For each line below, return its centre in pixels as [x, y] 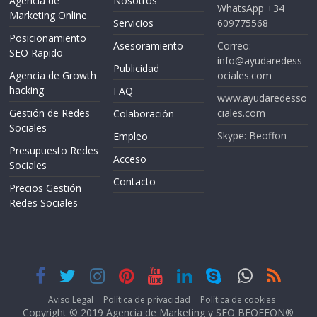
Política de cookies [238, 299]
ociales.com [244, 75]
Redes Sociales [44, 202]
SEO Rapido [36, 52]
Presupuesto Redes [54, 150]
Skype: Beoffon [252, 135]
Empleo [131, 136]
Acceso [130, 158]
